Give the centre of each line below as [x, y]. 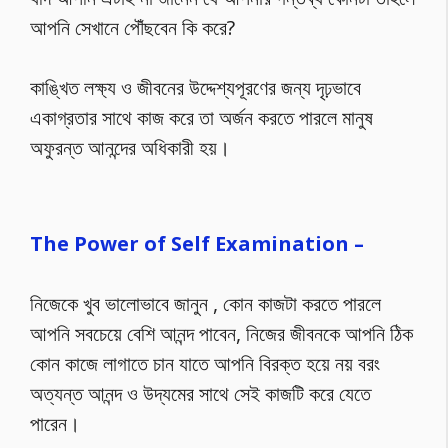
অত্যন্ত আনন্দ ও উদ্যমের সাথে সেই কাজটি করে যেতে [200, 393]
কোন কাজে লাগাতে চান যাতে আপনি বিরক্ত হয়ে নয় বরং [205, 363]
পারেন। [55, 423]
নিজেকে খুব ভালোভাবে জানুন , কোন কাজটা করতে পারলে [205, 303]
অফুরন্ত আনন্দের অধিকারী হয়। [130, 147]
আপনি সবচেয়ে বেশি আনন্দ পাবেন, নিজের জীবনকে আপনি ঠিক [221, 333]
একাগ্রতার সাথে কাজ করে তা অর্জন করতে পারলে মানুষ [201, 117]
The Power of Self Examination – [199, 243]
